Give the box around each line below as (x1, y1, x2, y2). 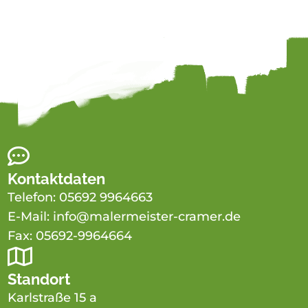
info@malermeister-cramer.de (53, 209, 241, 225)
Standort (8, 270, 71, 289)
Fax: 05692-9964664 (8, 228, 133, 244)
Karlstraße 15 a (8, 290, 98, 306)
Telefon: (8, 190, 60, 206)
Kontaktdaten (8, 170, 106, 188)
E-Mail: (8, 209, 54, 225)
